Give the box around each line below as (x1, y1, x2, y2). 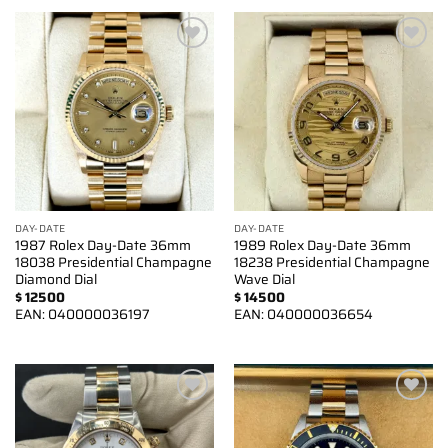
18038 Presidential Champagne (14, 251, 212, 273)
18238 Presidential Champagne (233, 251, 430, 273)
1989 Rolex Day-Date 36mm (233, 234, 411, 256)
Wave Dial (233, 268, 295, 290)
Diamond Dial (14, 268, 97, 290)
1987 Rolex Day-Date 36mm (14, 234, 191, 256)
